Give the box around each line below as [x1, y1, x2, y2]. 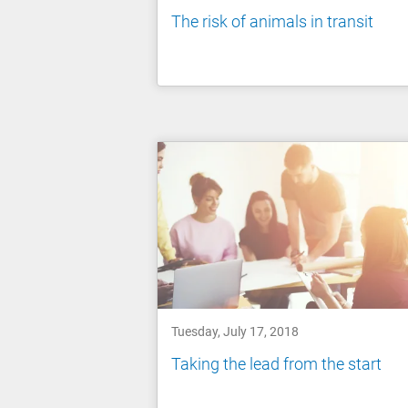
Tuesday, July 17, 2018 [171, 324, 299, 340]
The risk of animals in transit [171, 11, 373, 31]
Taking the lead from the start [171, 353, 382, 373]
